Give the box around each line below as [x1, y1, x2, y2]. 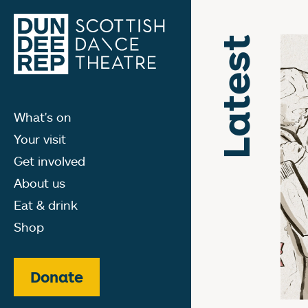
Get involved [14, 153, 85, 168]
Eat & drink [14, 197, 78, 212]
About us [14, 175, 65, 190]
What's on [14, 109, 71, 124]
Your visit [14, 131, 66, 146]
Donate [30, 267, 83, 286]
